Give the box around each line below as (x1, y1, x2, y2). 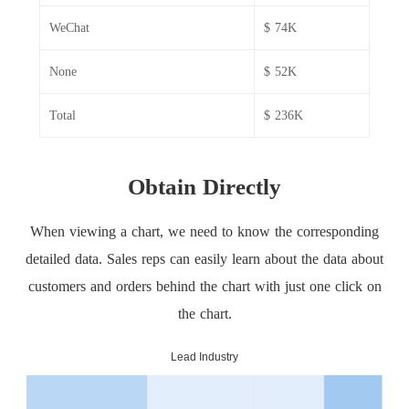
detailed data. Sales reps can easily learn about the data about (26, 251, 383, 267)
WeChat (48, 21, 89, 36)
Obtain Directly (128, 174, 281, 200)
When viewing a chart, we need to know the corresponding (30, 224, 379, 240)
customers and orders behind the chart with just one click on (27, 278, 382, 295)
